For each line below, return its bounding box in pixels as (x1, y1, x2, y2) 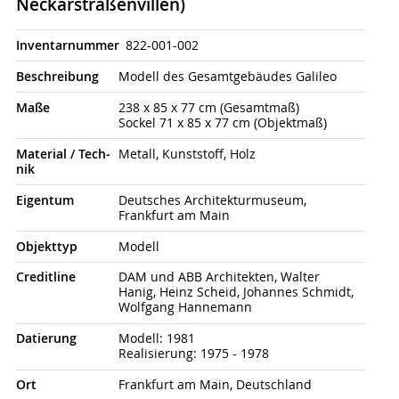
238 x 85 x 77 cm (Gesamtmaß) (118, 99, 299, 116)
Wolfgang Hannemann (118, 299, 252, 316)
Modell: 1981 (118, 330, 195, 347)
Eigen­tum (15, 191, 74, 208)
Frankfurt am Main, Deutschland (118, 377, 312, 394)
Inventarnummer (15, 37, 119, 53)
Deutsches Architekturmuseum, (118, 191, 306, 208)
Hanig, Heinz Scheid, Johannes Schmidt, (118, 284, 354, 301)
